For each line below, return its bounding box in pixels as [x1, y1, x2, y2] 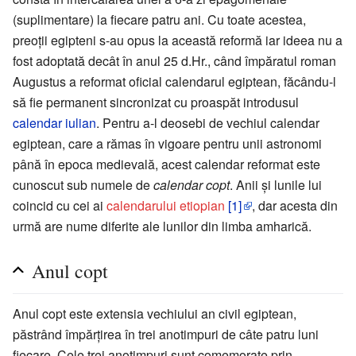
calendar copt [153, 175, 230, 194]
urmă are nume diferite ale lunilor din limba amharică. [13, 216, 311, 235]
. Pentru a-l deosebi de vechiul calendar [96, 113, 319, 132]
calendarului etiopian [106, 195, 225, 215]
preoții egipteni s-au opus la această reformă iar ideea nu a [13, 30, 342, 49]
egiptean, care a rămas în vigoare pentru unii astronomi [13, 133, 322, 153]
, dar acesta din [252, 195, 338, 215]
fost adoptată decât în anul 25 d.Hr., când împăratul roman [13, 51, 336, 70]
